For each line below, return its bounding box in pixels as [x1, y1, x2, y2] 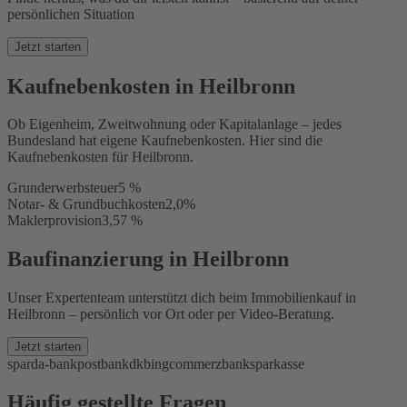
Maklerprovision [7, 213, 102, 229]
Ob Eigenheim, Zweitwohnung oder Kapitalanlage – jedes [7, 116, 342, 133]
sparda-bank [7, 356, 77, 372]
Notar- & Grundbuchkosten [7, 196, 165, 213]
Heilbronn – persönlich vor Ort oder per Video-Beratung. [7, 306, 334, 323]
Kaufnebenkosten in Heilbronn [7, 74, 295, 98]
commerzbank [169, 356, 250, 372]
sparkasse [250, 356, 304, 372]
